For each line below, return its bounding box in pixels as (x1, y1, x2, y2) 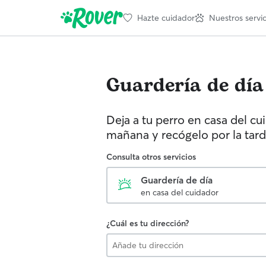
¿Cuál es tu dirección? (106, 218, 189, 229)
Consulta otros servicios (106, 151, 196, 162)
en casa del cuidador (141, 187, 218, 198)
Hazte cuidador (137, 12, 195, 23)
